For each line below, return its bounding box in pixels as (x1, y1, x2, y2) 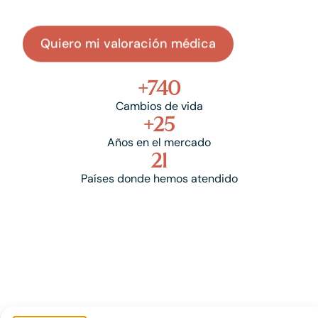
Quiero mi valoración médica (40, 35, 216, 52)
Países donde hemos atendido (80, 171, 238, 186)
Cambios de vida (115, 99, 203, 114)
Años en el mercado (107, 135, 211, 150)
